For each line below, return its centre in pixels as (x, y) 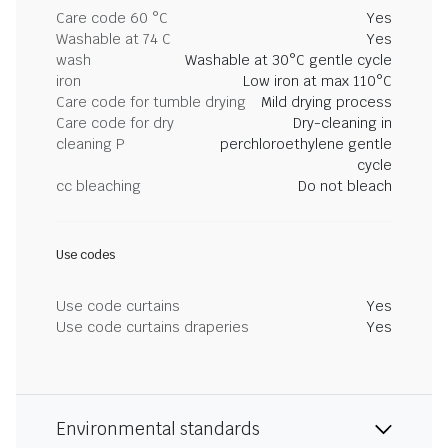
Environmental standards (158, 429)
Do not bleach (345, 186)
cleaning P (90, 144)
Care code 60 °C (112, 18)
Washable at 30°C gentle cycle (288, 60)
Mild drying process (326, 102)
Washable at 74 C (113, 39)
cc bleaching (98, 186)
